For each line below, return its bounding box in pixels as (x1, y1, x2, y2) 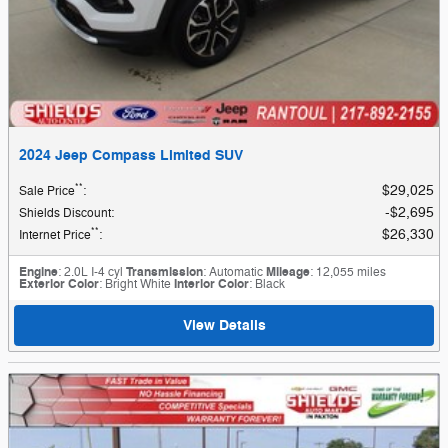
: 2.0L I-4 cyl (58, 263, 123, 280)
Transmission (126, 263, 203, 280)
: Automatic (203, 263, 263, 280)
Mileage (266, 263, 310, 280)
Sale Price (19, 182, 75, 199)
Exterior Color (19, 275, 99, 292)
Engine (19, 263, 58, 280)
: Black (249, 275, 285, 292)
